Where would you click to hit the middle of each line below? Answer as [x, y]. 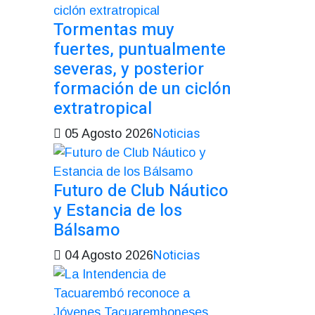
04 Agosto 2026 [107, 255]
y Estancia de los [118, 210]
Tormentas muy [114, 30]
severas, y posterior [129, 69]
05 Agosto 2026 [107, 133]
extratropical [103, 108]
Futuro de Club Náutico [141, 191]
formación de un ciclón [142, 89]
